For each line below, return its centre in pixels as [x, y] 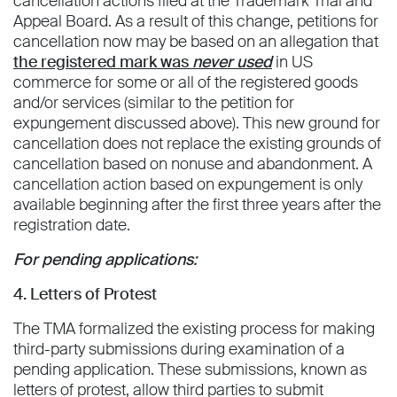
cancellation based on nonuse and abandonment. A [193, 164]
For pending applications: [105, 260]
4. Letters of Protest [85, 295]
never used [232, 62]
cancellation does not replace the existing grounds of [197, 144]
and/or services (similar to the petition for [154, 103]
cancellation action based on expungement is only [188, 185]
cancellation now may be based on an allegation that [196, 42]
